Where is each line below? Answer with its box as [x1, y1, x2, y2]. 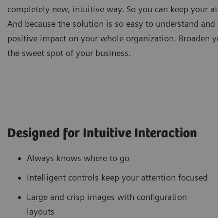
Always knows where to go [27, 153, 129, 163]
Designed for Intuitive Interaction [7, 126, 197, 142]
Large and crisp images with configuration [27, 192, 187, 202]
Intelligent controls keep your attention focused [27, 172, 208, 183]
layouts [27, 206, 54, 217]
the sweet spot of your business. [7, 47, 131, 58]
